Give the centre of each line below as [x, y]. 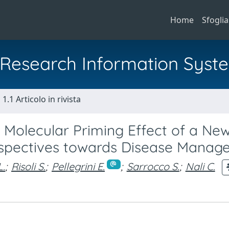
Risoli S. [28, 166]
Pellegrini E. [78, 166]
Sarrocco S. [153, 166]
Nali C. [200, 166]
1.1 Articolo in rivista [42, 99]
